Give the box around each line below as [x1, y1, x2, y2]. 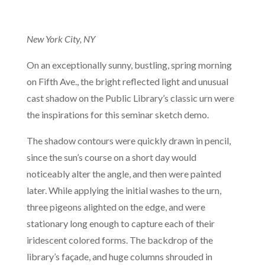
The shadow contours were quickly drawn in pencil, [26, 135, 231, 146]
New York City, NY [26, 33, 95, 44]
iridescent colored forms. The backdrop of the [26, 234, 213, 245]
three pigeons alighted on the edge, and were [26, 201, 205, 212]
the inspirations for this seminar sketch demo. [26, 109, 209, 120]
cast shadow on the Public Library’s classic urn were [26, 92, 234, 104]
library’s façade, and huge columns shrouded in [26, 251, 212, 262]
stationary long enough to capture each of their [26, 218, 215, 229]
